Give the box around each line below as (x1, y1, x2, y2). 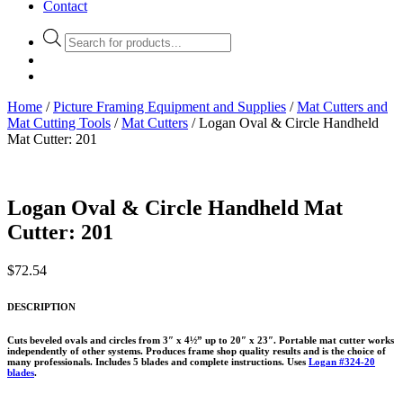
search (64, 44, 100, 59)
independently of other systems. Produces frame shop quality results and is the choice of (7, 345, 386, 356)
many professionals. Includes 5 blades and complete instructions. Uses (7, 355, 309, 367)
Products (64, 28, 113, 43)
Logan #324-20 (309, 355, 375, 367)
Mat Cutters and (297, 98, 388, 114)
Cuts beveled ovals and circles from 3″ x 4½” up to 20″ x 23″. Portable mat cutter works (7, 334, 394, 345)
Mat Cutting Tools (7, 114, 111, 130)
